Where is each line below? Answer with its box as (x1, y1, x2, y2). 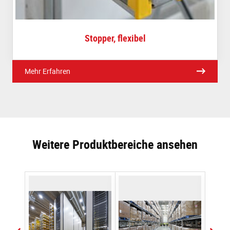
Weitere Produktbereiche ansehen (32, 136, 198, 152)
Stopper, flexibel (84, 31, 146, 44)
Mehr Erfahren (25, 66, 70, 76)
